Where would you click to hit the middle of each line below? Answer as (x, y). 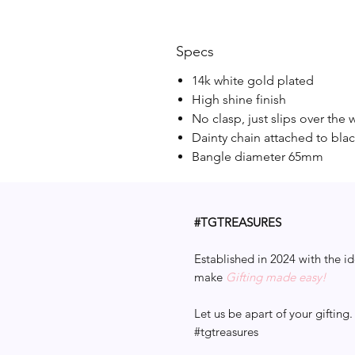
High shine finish (239, 99)
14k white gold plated (253, 80)
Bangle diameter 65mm (258, 157)
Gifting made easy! (276, 277)
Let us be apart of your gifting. (273, 313)
